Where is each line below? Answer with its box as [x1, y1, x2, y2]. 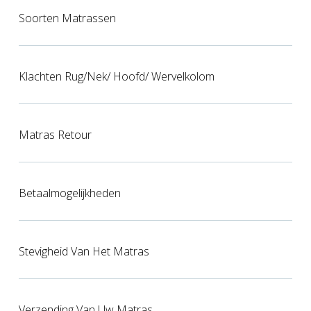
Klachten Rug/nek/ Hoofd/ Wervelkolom [18, 69, 215, 85]
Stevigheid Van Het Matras [18, 244, 149, 260]
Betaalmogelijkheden [18, 185, 121, 201]
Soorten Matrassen [18, 10, 116, 26]
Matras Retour [18, 127, 92, 143]
